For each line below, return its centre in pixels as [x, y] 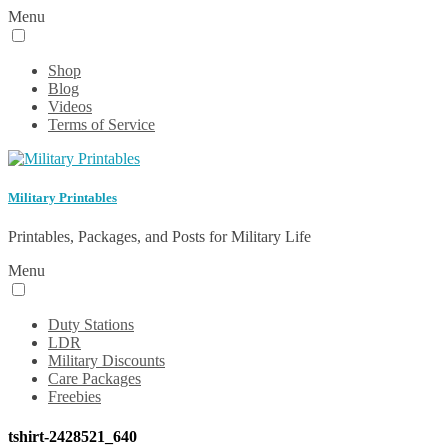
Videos [70, 106]
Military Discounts [106, 361]
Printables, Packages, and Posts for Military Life [159, 237]
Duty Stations [91, 325]
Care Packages [94, 379]
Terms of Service [101, 124]
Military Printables [62, 198]
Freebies [74, 397]
